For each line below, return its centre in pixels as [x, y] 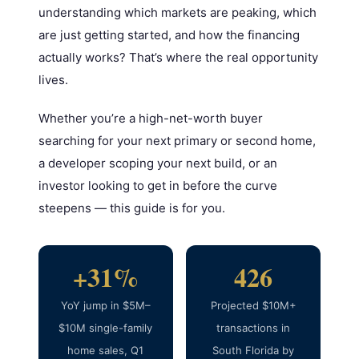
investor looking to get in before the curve [157, 186]
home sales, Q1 [106, 351]
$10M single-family [106, 328]
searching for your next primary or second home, [177, 141]
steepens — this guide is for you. [131, 208]
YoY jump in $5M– [105, 306]
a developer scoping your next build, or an [157, 163]
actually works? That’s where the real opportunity [178, 58]
